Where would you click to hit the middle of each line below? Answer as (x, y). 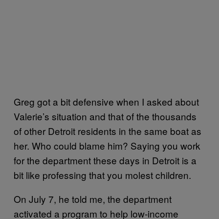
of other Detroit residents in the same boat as (108, 131)
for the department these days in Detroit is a (105, 160)
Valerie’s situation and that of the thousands (105, 116)
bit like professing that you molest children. (105, 175)
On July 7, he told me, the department (93, 199)
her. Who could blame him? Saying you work (107, 145)
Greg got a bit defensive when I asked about (106, 101)
